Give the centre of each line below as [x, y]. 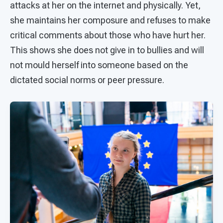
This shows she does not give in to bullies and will [107, 50]
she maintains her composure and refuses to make [110, 20]
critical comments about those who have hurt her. [108, 35]
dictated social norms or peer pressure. [88, 80]
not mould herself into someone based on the [99, 65]
